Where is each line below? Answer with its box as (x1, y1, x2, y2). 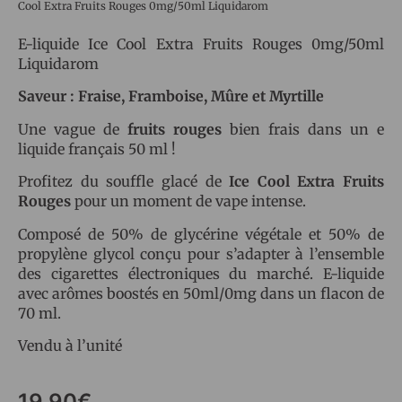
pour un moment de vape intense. (71, 192, 306, 211)
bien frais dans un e (230, 119, 384, 138)
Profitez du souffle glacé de (18, 172, 230, 191)
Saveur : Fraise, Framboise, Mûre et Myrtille (18, 87, 324, 106)
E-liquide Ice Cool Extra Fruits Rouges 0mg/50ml (18, 35, 384, 53)
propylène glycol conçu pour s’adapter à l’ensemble (18, 244, 384, 263)
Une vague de (18, 119, 127, 138)
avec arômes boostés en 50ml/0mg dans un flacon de (18, 284, 384, 302)
